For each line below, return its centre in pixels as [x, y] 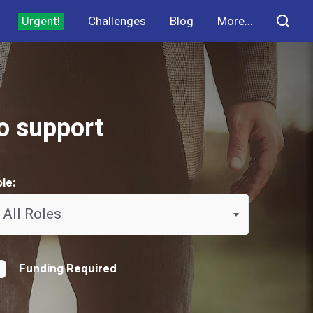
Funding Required [67, 268]
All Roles [32, 214]
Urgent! [41, 21]
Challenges [117, 21]
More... [235, 21]
